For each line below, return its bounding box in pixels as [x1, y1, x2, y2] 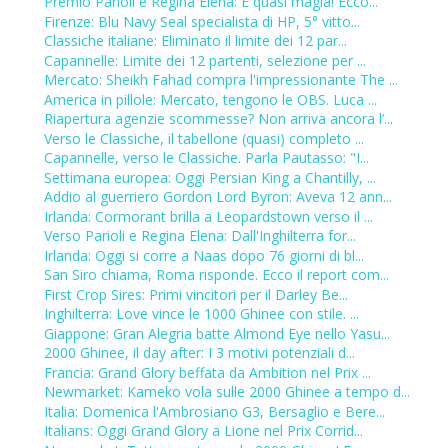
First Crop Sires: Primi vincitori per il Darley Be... [43, 284, 348, 304]
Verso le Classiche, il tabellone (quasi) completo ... [43, 128, 364, 148]
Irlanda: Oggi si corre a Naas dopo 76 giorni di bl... [43, 245, 364, 265]
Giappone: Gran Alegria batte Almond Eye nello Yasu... [43, 323, 390, 343]
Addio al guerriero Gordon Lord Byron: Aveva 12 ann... [43, 187, 392, 207]
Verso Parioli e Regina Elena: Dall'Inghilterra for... [43, 226, 356, 246]
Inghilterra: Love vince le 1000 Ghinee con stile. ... [43, 304, 359, 324]
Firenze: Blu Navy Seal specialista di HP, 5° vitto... [43, 11, 360, 31]
